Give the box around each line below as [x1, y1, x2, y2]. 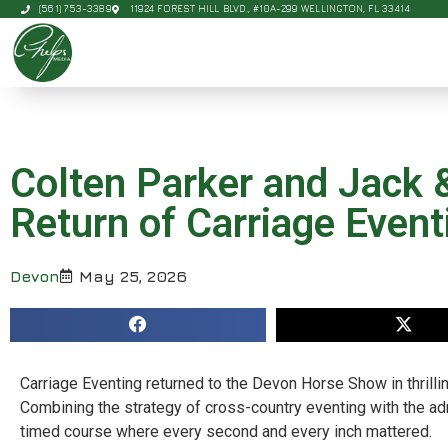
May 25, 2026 [79, 266, 187, 285]
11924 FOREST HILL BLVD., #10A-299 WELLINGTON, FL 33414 [129, 3, 411, 14]
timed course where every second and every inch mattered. [20, 421, 432, 441]
